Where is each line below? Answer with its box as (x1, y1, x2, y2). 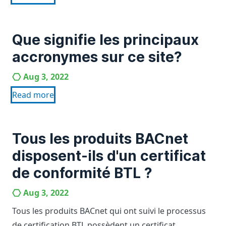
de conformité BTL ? (12, 164, 152, 182)
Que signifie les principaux (12, 31, 199, 48)
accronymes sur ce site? (12, 48, 182, 66)
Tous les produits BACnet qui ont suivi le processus (12, 205, 206, 216)
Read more (12, 89, 54, 100)
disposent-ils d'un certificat (12, 147, 206, 164)
